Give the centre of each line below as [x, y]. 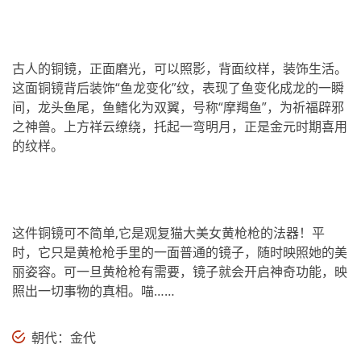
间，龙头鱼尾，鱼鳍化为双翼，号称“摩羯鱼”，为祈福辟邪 [178, 108]
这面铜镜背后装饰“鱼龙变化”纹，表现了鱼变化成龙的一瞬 [178, 88]
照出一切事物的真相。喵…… [95, 291]
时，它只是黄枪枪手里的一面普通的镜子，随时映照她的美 [180, 253]
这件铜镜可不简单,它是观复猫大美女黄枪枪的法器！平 [168, 233]
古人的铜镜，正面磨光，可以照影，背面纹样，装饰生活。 [180, 69]
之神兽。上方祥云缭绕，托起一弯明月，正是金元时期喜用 [180, 127]
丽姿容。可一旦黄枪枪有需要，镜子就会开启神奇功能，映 [180, 272]
